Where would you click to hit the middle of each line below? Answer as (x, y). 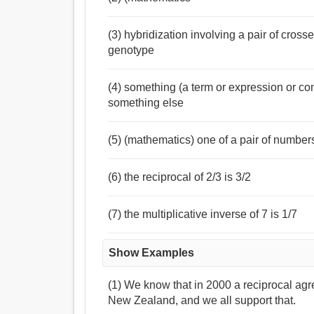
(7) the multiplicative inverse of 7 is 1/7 (203, 214)
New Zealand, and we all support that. (202, 301)
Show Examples (152, 253)
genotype (131, 50)
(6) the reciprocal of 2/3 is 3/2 (180, 177)
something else (146, 103)
